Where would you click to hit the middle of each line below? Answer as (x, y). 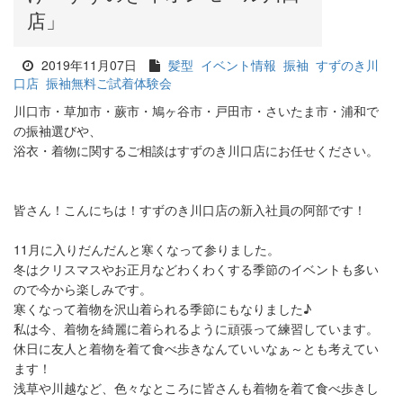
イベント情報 (238, 65)
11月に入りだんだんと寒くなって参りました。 (147, 249)
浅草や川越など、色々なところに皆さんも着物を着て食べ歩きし (196, 388)
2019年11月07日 (87, 65)
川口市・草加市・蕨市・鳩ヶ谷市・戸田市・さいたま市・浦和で (196, 111)
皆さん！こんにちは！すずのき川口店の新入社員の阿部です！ (190, 210)
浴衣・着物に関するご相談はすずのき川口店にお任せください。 (196, 150)
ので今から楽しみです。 (83, 289)
